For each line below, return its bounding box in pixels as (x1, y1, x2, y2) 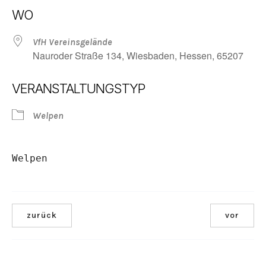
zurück (27, 210, 57, 220)
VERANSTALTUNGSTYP (12, 81, 145, 96)
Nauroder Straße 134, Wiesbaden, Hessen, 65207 (33, 49, 243, 62)
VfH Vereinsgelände (33, 36, 112, 47)
